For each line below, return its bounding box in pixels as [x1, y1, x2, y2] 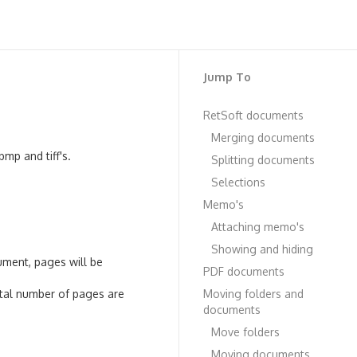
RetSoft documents [203, 108, 304, 122]
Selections [211, 175, 265, 189]
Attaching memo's [211, 220, 304, 233]
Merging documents [211, 131, 315, 144]
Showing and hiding [211, 242, 313, 256]
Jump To [203, 70, 251, 84]
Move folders [211, 325, 280, 339]
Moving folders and [203, 287, 304, 300]
